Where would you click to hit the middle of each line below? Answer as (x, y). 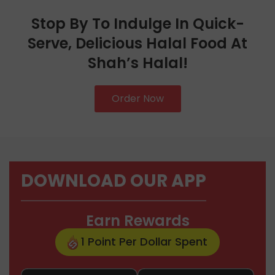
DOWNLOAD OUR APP (114, 180)
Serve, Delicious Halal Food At (137, 43)
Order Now (137, 98)
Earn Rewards (137, 220)
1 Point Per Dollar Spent (143, 241)
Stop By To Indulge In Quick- (137, 23)
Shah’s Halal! (137, 63)
